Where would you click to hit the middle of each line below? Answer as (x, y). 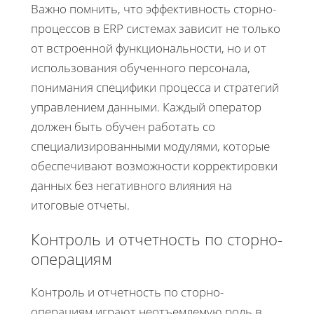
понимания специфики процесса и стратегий (155, 87)
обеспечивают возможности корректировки (154, 165)
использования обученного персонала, (141, 67)
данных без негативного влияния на (131, 185)
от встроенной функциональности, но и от (149, 48)
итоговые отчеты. (80, 205)
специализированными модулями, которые (150, 146)
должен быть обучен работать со (123, 126)
